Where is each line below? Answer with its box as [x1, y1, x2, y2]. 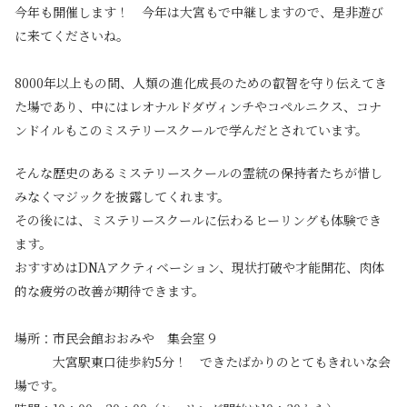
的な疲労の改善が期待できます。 [15, 282, 204, 301]
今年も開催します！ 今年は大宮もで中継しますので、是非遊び [15, 3, 383, 22]
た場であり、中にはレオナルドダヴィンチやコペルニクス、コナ [15, 97, 382, 116]
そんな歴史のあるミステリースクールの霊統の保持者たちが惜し [15, 164, 382, 183]
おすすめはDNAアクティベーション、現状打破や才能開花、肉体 [15, 258, 384, 277]
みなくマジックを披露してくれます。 [15, 187, 230, 206]
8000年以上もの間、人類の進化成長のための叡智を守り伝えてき [15, 74, 387, 93]
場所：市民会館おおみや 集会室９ [15, 329, 218, 348]
